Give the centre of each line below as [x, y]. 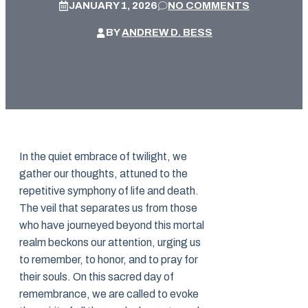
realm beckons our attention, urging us [110, 243]
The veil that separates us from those [108, 208]
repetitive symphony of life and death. [109, 191]
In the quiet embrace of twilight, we [103, 157]
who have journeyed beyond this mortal [112, 225]
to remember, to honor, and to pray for [109, 260]
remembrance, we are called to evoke [109, 294]
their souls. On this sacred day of [97, 277]
